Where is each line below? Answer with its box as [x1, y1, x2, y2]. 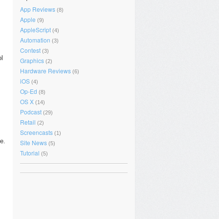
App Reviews [20, 5, 55, 13]
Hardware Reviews [20, 66, 71, 75]
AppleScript [20, 25, 51, 34]
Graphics [20, 56, 44, 65]
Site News [20, 138, 47, 147]
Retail [20, 118, 36, 126]
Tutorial [20, 149, 40, 157]
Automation [20, 36, 50, 44]
